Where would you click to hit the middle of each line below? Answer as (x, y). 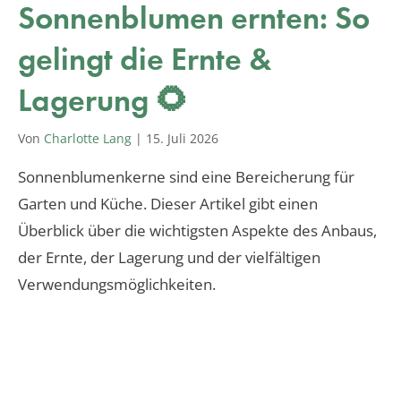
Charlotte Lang (88, 138)
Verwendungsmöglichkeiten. (117, 284)
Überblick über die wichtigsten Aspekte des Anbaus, (197, 230)
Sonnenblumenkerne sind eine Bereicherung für (186, 176)
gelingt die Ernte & (145, 59)
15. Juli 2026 (182, 138)
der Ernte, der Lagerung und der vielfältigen (169, 257)
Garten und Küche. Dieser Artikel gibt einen (168, 203)
